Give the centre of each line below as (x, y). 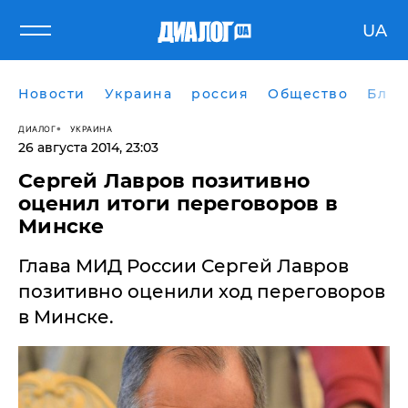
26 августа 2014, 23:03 (88, 148)
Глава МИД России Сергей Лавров (184, 266)
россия (220, 94)
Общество (308, 94)
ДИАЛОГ (37, 128)
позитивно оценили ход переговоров (202, 291)
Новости (52, 94)
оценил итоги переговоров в (178, 204)
